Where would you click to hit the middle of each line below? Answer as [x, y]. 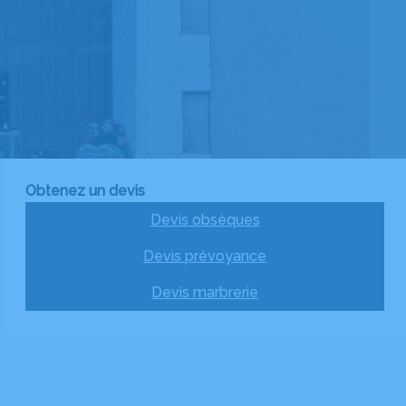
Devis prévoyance [205, 256]
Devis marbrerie [205, 292]
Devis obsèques [205, 220]
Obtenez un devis [86, 191]
